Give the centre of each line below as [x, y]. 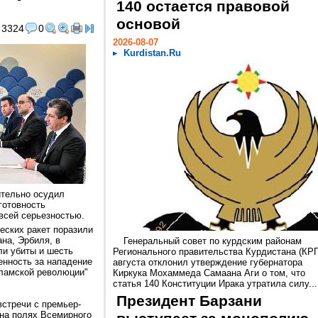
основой [148, 24]
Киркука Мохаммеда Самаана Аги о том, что [209, 273]
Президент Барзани [189, 301]
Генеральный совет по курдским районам [213, 241]
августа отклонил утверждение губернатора [208, 262]
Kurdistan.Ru [152, 53]
